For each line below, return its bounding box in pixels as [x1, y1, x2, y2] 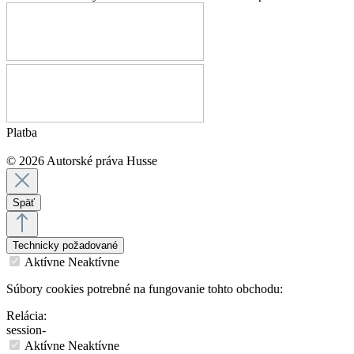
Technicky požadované [13, 239, 118, 252]
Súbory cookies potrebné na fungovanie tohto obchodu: [6, 282, 283, 296]
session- [6, 323, 46, 337]
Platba [6, 126, 37, 140]
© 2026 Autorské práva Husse [6, 154, 157, 168]
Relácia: [6, 309, 47, 323]
